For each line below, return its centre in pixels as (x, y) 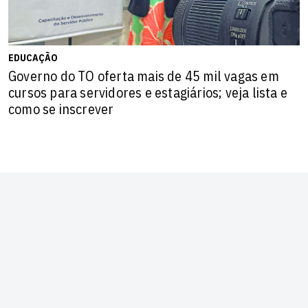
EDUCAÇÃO (33, 57)
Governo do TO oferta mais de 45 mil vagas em (144, 76)
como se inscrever (61, 109)
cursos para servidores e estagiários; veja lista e (148, 92)
